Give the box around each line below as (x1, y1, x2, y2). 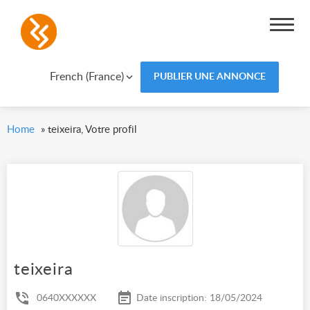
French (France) (49, 71, 124, 82)
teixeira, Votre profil (48, 125, 137, 135)
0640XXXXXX (37, 293, 96, 304)
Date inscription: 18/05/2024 (136, 293, 262, 304)
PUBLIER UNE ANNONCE (153, 72, 266, 82)
